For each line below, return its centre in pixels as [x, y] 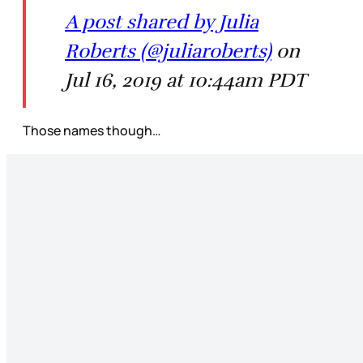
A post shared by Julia [162, 21]
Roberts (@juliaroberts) [168, 51]
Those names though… [92, 130]
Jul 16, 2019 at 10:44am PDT [186, 80]
